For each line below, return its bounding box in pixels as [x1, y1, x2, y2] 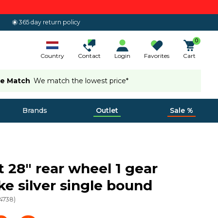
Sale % [169, 106, 193, 115]
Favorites [144, 52, 169, 59]
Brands [22, 106, 47, 115]
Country [40, 52, 64, 59]
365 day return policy [19, 18, 81, 26]
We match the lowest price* [34, 76, 129, 85]
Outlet [96, 106, 118, 115]
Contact [78, 52, 101, 59]
